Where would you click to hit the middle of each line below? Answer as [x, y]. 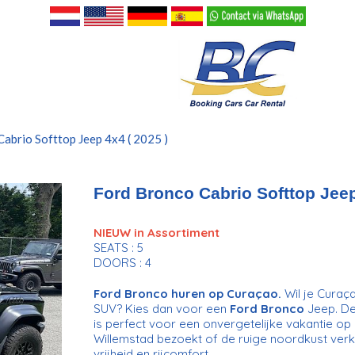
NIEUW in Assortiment [156, 232]
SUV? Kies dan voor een [161, 308]
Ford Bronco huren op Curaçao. [187, 293]
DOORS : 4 [122, 262]
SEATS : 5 [118, 247]
